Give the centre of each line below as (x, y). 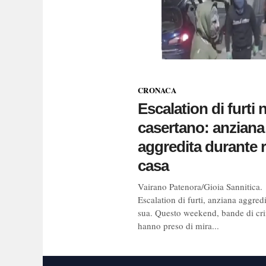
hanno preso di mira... (178, 225)
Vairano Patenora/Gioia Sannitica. (200, 186)
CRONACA (157, 90)
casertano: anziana (201, 127)
